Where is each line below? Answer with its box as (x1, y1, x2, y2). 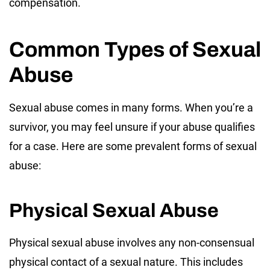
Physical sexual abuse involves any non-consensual (9, 236, 254, 249)
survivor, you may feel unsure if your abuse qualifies (9, 120, 255, 133)
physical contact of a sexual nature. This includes (9, 255, 243, 268)
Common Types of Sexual (9, 37, 261, 61)
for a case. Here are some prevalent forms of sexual (9, 139, 257, 152)
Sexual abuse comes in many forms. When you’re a (9, 101, 253, 114)
